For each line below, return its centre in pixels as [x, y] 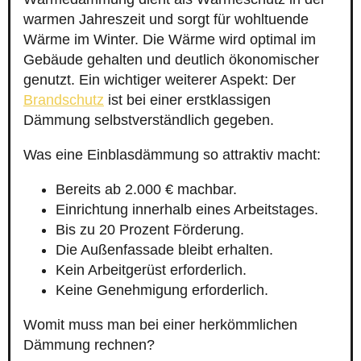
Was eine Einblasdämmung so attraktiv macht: [172, 155]
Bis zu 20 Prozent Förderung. [150, 230]
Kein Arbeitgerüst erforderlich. [151, 270]
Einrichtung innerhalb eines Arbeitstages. [187, 210]
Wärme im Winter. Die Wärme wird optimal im [170, 40]
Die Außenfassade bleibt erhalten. [164, 250]
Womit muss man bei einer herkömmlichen [160, 325]
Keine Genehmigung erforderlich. [162, 290]
